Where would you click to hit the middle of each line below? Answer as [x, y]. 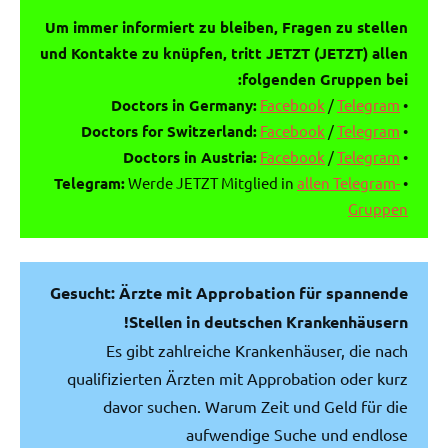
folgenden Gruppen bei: [325, 78]
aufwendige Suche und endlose [297, 433]
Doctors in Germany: [184, 104]
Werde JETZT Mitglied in [211, 182]
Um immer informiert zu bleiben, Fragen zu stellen [226, 26]
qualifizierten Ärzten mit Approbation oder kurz [237, 377]
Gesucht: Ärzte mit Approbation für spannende [229, 292]
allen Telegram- [348, 182]
